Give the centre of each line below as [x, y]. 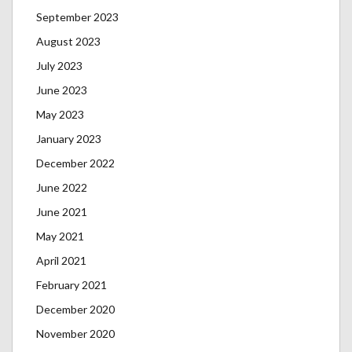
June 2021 [62, 212]
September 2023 [77, 17]
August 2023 [68, 42]
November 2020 [75, 334]
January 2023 [69, 139]
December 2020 [75, 310]
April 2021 [61, 261]
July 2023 [59, 66]
